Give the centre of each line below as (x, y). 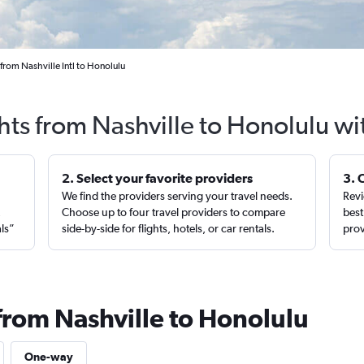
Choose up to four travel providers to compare (174, 212)
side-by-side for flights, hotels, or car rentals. (169, 228)
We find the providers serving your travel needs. (178, 196)
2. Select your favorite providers (158, 178)
